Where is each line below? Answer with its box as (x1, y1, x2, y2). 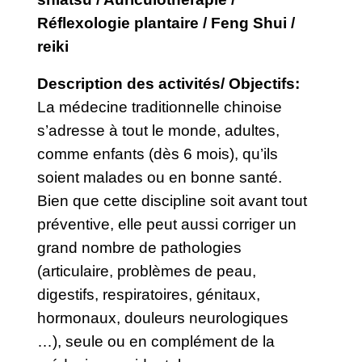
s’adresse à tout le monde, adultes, (37, 121, 280, 140)
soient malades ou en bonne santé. (37, 168, 283, 187)
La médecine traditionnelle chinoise (37, 98, 283, 116)
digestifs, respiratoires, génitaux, (37, 285, 261, 304)
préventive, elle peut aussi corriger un (37, 215, 297, 234)
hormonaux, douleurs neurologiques (37, 309, 289, 327)
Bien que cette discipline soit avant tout (37, 192, 308, 210)
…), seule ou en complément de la (37, 332, 276, 351)
